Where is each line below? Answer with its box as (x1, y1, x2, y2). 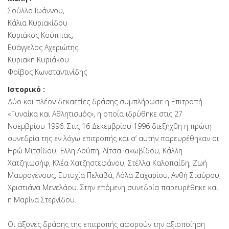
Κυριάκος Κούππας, (8, 30, 75, 40)
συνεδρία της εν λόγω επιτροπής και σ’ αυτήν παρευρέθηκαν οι (8, 133, 219, 143)
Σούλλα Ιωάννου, (8, 6, 64, 15)
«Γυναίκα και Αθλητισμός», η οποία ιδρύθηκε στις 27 (8, 109, 182, 119)
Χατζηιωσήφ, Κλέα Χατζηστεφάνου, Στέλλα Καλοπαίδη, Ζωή (8, 158, 207, 168)
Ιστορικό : (8, 84, 45, 94)
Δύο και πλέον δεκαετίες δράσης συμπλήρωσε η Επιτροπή (8, 97, 202, 106)
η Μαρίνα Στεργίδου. (8, 195, 76, 204)
